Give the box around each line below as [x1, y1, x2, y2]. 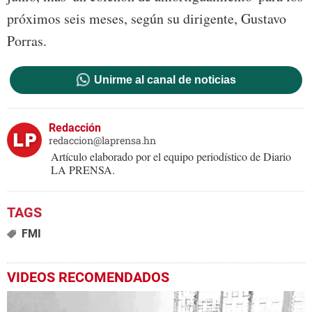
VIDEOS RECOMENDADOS [7, 269, 169, 286]
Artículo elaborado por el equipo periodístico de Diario [51, 149, 291, 164]
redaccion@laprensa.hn [49, 134, 156, 148]
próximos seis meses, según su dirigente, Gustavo [7, 9, 286, 29]
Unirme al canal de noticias [93, 74, 236, 86]
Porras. [7, 31, 47, 51]
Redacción [49, 121, 101, 135]
